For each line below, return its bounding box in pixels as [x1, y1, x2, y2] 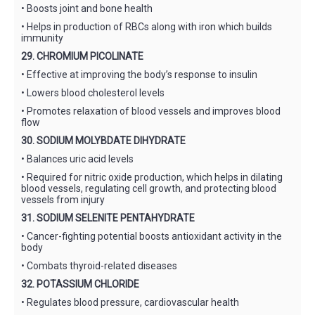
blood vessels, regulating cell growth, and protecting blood [21, 182, 276, 194]
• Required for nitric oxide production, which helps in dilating [21, 171, 283, 183]
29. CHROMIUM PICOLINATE [21, 50, 143, 62]
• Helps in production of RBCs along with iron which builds [21, 20, 272, 32]
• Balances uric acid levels [21, 153, 134, 165]
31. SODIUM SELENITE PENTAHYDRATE [21, 212, 195, 224]
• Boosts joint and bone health [21, 2, 153, 14]
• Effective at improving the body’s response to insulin [21, 68, 257, 80]
